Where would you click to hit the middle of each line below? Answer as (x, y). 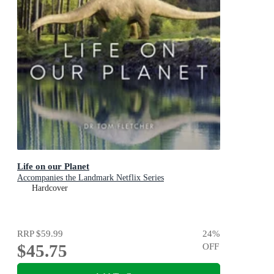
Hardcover (50, 188)
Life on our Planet (53, 166)
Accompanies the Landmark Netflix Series (91, 177)
